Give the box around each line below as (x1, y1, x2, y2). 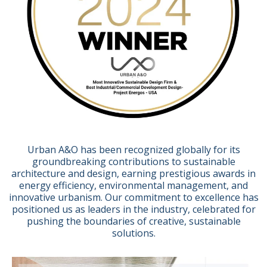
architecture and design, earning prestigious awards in (11, 167, 256, 181)
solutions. (111, 226, 156, 240)
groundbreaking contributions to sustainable (32, 155, 235, 169)
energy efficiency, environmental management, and (19, 179, 248, 193)
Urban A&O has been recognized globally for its (27, 143, 240, 157)
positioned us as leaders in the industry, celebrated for (11, 203, 256, 216)
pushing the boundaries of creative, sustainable (26, 215, 241, 228)
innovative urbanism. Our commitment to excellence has (8, 191, 259, 204)
